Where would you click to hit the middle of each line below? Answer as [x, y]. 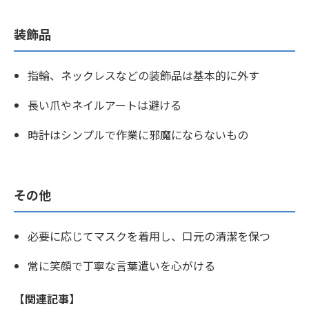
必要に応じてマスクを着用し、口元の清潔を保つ [149, 236]
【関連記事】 [47, 298]
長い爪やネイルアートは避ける [104, 104]
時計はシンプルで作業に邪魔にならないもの [138, 134]
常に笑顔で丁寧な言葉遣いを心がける [121, 265]
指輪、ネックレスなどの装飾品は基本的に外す [143, 75]
